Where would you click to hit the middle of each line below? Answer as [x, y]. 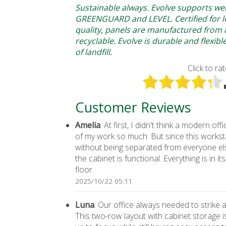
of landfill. [94, 52]
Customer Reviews [133, 107]
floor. [85, 169]
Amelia [88, 125]
